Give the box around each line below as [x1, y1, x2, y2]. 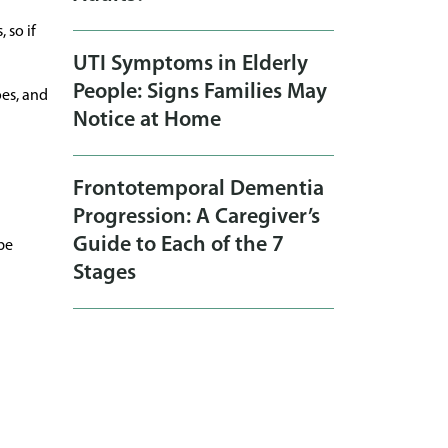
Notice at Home [73, 109, 221, 133]
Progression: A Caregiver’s [73, 206, 320, 230]
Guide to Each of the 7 [73, 234, 284, 258]
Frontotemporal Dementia [73, 178, 324, 202]
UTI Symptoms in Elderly [73, 53, 308, 77]
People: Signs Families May [73, 81, 327, 105]
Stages [73, 262, 136, 286]
